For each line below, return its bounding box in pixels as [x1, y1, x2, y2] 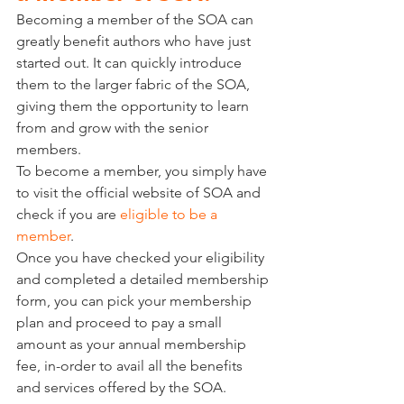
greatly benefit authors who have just [16, 32, 254, 50]
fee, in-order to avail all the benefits [16, 357, 246, 375]
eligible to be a [120, 206, 221, 224]
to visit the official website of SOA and [16, 184, 264, 202]
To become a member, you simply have [16, 162, 271, 180]
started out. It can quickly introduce [16, 54, 245, 72]
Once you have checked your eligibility [16, 249, 268, 267]
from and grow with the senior [16, 119, 212, 137]
